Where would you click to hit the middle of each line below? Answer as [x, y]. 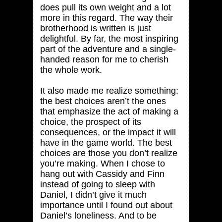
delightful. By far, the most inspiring [109, 38]
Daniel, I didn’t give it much [93, 194]
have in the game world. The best [106, 142]
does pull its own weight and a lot [105, 7]
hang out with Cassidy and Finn [102, 174]
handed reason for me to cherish [104, 59]
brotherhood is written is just [95, 28]
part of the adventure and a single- [108, 49]
